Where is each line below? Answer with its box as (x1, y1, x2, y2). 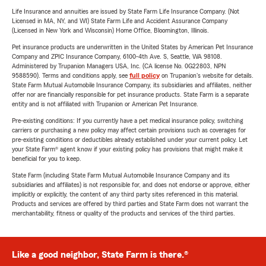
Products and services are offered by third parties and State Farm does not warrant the (12, 200, 248, 207)
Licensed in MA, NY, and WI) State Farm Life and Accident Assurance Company (12, 17, 227, 24)
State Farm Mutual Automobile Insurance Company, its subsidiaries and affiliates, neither (12, 81, 252, 88)
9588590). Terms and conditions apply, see (12, 72, 129, 79)
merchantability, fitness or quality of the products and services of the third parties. (12, 210, 235, 217)
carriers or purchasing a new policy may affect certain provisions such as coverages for (12, 126, 246, 134)
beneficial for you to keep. (12, 155, 81, 162)
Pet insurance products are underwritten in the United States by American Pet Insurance (12, 43, 253, 50)
